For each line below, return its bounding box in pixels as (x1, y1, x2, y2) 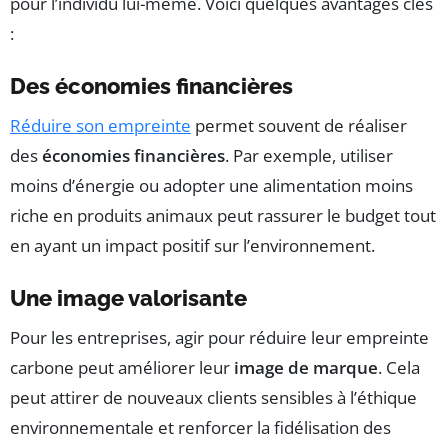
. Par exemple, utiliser (225, 144, 393, 168)
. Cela (378, 356, 420, 380)
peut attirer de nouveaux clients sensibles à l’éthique (10, 386, 417, 410)
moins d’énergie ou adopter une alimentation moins (10, 174, 413, 198)
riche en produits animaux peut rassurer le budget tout (10, 204, 436, 228)
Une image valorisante (10, 285, 247, 312)
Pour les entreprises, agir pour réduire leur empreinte (10, 326, 429, 350)
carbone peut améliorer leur (10, 356, 234, 380)
